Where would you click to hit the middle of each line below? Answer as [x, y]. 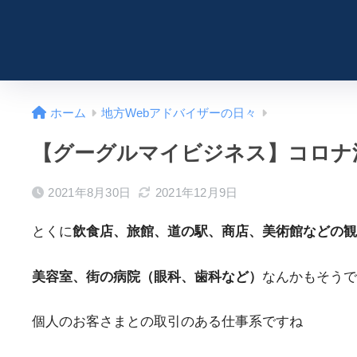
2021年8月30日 [90, 192]
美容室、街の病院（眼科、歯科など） [147, 277]
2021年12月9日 [196, 192]
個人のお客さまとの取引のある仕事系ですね [167, 322]
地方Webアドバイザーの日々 [179, 113]
